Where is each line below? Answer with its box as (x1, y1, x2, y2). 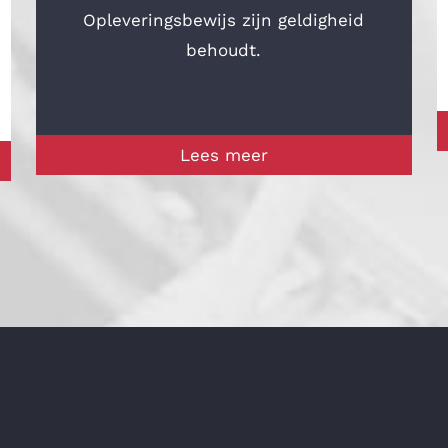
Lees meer (179, 145, 268, 165)
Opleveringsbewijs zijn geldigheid (83, 10, 365, 30)
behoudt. (186, 40, 262, 60)
